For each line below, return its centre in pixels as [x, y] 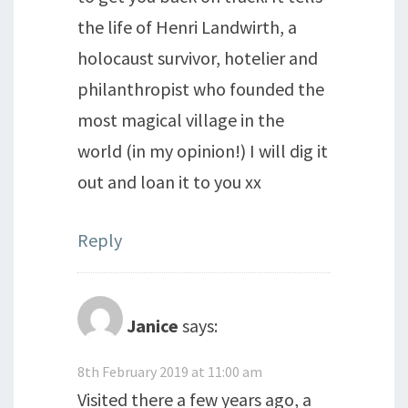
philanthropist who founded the [201, 88]
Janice [153, 325]
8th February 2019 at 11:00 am [170, 371]
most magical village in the [181, 119]
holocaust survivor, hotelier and [198, 57]
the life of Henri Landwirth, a [187, 26]
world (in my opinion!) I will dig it [203, 150]
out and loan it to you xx [169, 181]
